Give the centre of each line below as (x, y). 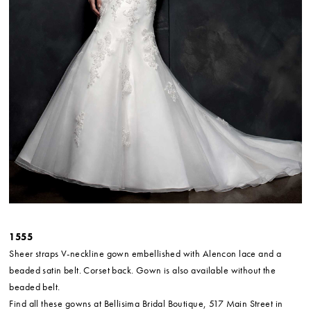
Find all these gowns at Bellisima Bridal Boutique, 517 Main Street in (146, 303)
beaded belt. (35, 286)
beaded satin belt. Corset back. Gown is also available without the (143, 270)
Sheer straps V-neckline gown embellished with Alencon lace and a (145, 253)
